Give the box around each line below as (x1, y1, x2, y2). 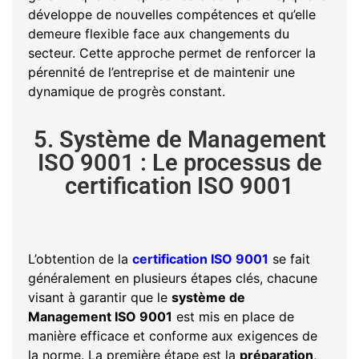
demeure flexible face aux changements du (28, 25, 289, 42)
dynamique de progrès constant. (28, 83, 225, 99)
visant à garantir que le (28, 289, 171, 306)
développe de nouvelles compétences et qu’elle (28, 6, 316, 22)
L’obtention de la (28, 251, 132, 268)
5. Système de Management (33, 126, 326, 154)
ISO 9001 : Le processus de (37, 149, 322, 177)
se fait (268, 251, 310, 268)
